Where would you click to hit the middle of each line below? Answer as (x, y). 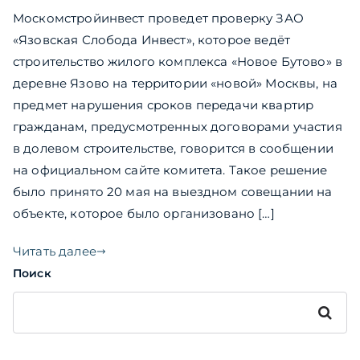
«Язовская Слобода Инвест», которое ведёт (151, 40)
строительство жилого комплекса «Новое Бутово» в (178, 62)
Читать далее (55, 252)
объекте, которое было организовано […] (144, 214)
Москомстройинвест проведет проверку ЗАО (158, 18)
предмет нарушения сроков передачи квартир (164, 105)
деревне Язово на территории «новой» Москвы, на (175, 84)
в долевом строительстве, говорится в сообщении (173, 149)
